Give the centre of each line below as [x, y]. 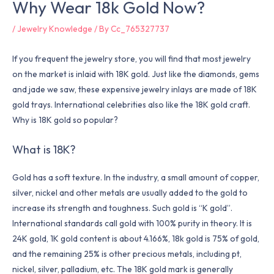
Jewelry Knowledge [55, 28]
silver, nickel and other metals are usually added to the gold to [130, 193]
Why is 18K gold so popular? [65, 120]
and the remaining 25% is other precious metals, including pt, [127, 254]
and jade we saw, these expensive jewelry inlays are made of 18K [135, 90]
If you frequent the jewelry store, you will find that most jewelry [131, 59]
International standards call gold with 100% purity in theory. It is [132, 224]
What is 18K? [44, 150]
